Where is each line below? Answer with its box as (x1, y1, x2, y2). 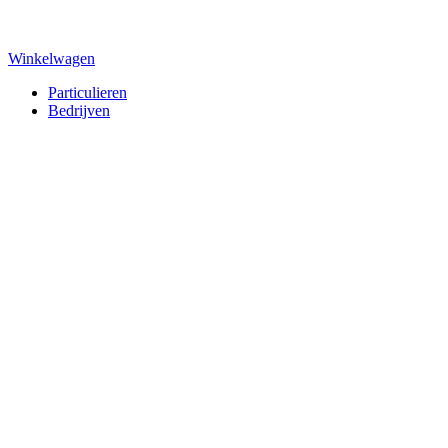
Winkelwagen (8, 50, 95, 67)
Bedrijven (48, 102, 110, 119)
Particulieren (48, 84, 127, 101)
